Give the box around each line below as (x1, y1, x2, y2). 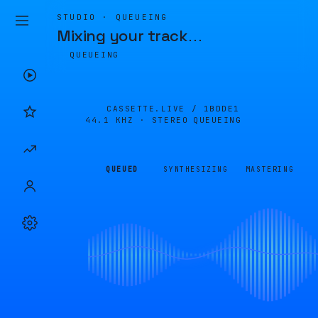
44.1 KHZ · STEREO (85, 115, 189, 125)
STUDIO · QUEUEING (57, 12, 168, 22)
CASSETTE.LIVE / (106, 104, 204, 114)
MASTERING (245, 165, 295, 174)
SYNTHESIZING (163, 165, 229, 174)
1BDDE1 (203, 104, 240, 114)
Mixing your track (57, 26, 187, 45)
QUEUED (106, 165, 138, 174)
